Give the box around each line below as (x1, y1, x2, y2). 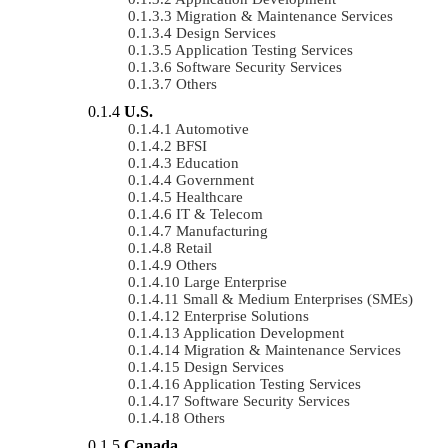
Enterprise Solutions (184, 307, 309, 324)
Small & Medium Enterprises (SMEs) (183, 290, 413, 307)
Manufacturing (176, 222, 268, 239)
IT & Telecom (176, 205, 263, 222)
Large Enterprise (184, 273, 287, 290)
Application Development (183, 324, 344, 341)
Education (176, 154, 239, 171)
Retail (176, 239, 212, 256)
